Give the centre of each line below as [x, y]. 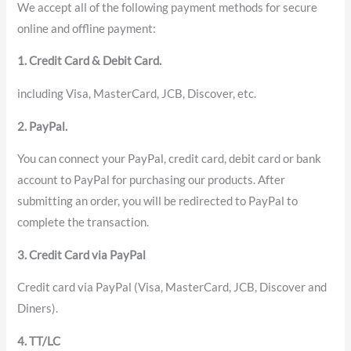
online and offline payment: [87, 28]
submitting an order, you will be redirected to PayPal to [158, 201]
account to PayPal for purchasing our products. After [152, 180]
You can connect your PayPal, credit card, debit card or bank [170, 159]
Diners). [38, 309]
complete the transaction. [83, 223]
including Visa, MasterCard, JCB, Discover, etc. [137, 94]
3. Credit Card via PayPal [82, 255]
